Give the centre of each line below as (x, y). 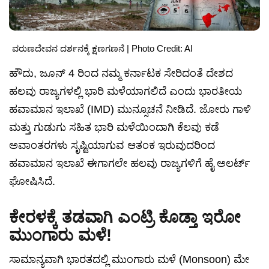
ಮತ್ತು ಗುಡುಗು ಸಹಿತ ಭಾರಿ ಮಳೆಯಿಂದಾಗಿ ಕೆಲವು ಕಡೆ (114, 128)
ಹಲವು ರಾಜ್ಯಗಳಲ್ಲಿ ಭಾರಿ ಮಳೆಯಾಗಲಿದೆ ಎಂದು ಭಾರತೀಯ (126, 92)
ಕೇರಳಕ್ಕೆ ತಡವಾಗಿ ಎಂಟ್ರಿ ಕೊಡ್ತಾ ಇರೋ (125, 218)
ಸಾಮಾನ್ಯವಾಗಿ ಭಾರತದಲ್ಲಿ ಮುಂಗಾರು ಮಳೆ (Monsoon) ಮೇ (129, 260)
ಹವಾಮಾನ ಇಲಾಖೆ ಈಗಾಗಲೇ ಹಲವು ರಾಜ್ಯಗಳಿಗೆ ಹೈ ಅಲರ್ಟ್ (129, 164)
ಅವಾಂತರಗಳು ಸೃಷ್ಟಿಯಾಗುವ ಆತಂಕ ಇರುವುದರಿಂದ (112, 146)
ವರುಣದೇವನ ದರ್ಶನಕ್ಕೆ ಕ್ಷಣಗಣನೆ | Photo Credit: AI (102, 49)
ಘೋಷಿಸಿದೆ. (32, 182)
